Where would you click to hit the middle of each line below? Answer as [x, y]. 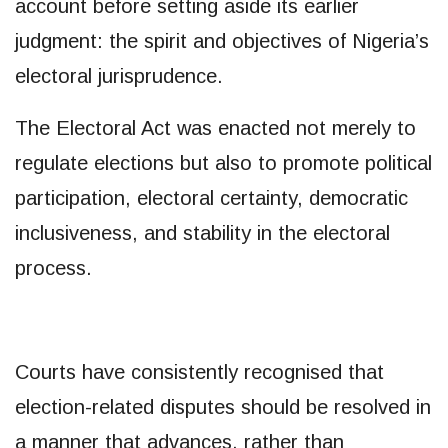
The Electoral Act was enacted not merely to [215, 127]
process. [53, 267]
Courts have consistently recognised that [199, 371]
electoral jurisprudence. [119, 75]
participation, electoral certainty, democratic [211, 197]
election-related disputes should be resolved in [223, 406]
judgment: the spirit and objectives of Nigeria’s [222, 40]
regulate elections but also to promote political [223, 162]
